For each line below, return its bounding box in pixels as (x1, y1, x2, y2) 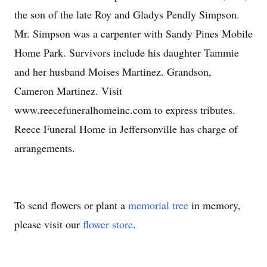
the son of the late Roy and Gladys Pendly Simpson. (14, 7, 240, 21)
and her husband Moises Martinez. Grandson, (14, 64, 212, 79)
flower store (83, 217, 133, 231)
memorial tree (128, 198, 188, 212)
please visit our (14, 217, 83, 231)
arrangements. (14, 141, 75, 155)
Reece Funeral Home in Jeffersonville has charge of (14, 122, 238, 136)
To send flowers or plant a (14, 198, 128, 212)
